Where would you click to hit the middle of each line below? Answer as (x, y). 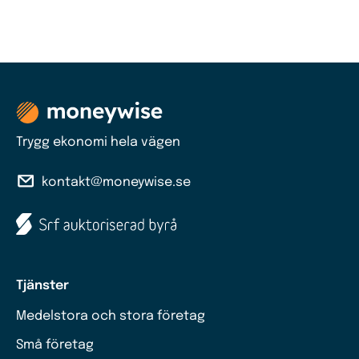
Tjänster (42, 286)
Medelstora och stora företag (111, 317)
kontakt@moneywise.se (116, 182)
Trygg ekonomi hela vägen (98, 142)
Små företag (55, 345)
